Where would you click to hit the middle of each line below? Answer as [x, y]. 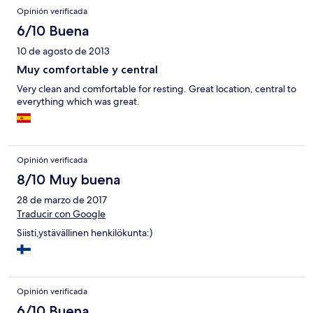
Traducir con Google [61, 214]
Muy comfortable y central [87, 70]
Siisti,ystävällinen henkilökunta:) [85, 233]
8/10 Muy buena [69, 180]
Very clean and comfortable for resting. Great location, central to [156, 89]
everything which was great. [78, 102]
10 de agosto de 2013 [63, 51]
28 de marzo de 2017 [62, 200]
